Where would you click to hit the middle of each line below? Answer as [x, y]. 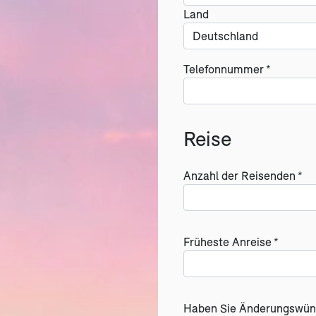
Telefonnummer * [227, 69]
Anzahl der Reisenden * [243, 175]
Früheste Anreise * [231, 242]
